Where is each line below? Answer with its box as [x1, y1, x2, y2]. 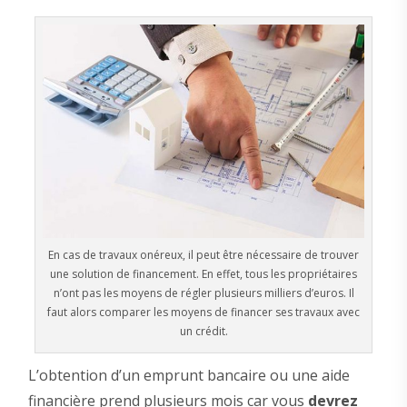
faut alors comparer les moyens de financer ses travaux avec [47, 304, 360, 321]
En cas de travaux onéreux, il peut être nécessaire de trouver [48, 247, 359, 263]
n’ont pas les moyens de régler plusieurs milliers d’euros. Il [53, 285, 354, 302]
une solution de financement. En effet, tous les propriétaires [50, 266, 357, 283]
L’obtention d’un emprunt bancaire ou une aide [27, 365, 350, 386]
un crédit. [179, 323, 228, 340]
